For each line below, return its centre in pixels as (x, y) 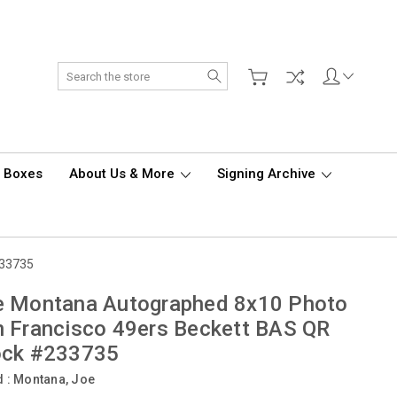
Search (247, 71)
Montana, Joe (54, 379)
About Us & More (124, 174)
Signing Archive (268, 174)
